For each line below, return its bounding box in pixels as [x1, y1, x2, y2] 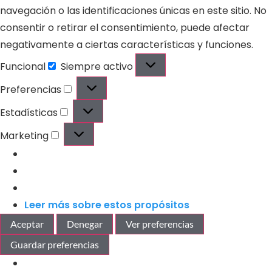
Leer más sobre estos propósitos [24, 197, 189, 212]
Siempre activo [61, 59, 135, 73]
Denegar [67, 217, 103, 229]
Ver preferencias [126, 217, 194, 229]
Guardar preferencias [10, 238, 99, 250]
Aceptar [10, 217, 44, 229]
